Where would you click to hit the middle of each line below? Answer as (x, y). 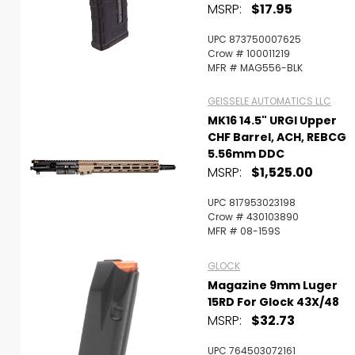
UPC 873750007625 (254, 39)
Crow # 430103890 (253, 217)
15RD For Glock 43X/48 (273, 302)
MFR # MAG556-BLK (255, 68)
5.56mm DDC (246, 154)
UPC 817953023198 (252, 202)
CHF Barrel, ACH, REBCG (277, 137)
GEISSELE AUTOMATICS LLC (269, 101)
